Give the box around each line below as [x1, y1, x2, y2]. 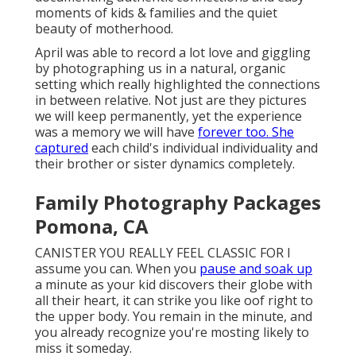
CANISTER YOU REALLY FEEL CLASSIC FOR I [35, 244, 291, 262]
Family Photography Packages [35, 189, 321, 216]
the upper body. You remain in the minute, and [35, 308, 312, 326]
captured [35, 139, 88, 157]
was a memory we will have [35, 123, 198, 141]
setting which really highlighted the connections [35, 75, 320, 94]
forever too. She [198, 123, 294, 141]
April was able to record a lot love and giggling [35, 44, 311, 62]
